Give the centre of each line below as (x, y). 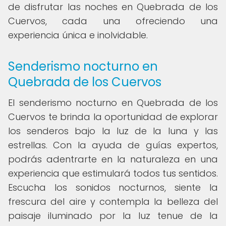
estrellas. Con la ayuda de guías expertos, (113, 145)
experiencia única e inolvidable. (78, 35)
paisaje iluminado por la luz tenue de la (113, 216)
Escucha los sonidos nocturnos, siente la (113, 187)
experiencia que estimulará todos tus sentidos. (113, 173)
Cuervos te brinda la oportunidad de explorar (113, 117)
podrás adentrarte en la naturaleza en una (113, 159)
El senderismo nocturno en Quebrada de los (113, 103)
